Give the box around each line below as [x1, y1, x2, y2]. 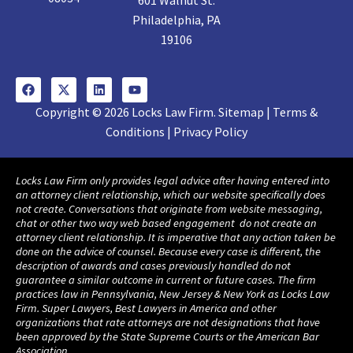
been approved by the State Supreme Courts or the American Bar [16, 329, 319, 344]
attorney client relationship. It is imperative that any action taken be [16, 229, 336, 244]
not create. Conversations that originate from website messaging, [16, 201, 322, 216]
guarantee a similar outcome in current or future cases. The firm [16, 272, 316, 287]
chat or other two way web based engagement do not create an [16, 215, 317, 230]
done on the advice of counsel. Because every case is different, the [16, 243, 321, 258]
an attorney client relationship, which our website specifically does [16, 187, 325, 202]
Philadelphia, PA [132, 12, 221, 28]
